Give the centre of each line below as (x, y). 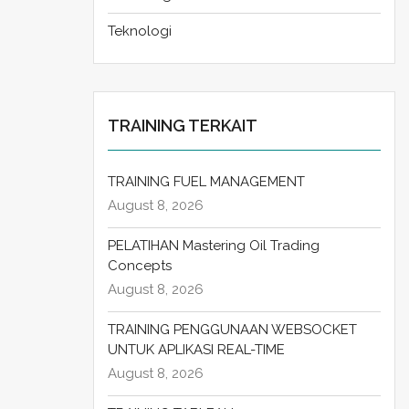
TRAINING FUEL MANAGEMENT (206, 182)
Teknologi (140, 31)
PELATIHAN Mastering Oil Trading (214, 246)
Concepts (140, 266)
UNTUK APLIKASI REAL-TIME (196, 350)
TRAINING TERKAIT (183, 126)
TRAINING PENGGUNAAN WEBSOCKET (232, 330)
